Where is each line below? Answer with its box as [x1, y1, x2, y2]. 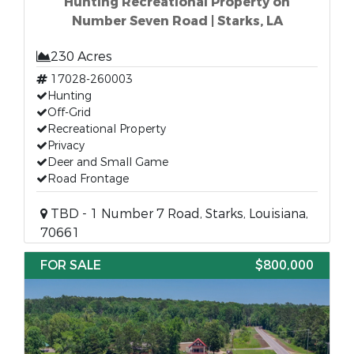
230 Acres [51, 48, 112, 65]
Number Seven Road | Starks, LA [71, 13, 283, 29]
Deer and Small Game [47, 155, 168, 170]
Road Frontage [47, 171, 129, 186]
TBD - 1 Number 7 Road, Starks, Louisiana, [47, 205, 308, 222]
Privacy [47, 138, 85, 153]
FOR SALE [40, 257, 101, 273]
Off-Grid [47, 105, 91, 120]
